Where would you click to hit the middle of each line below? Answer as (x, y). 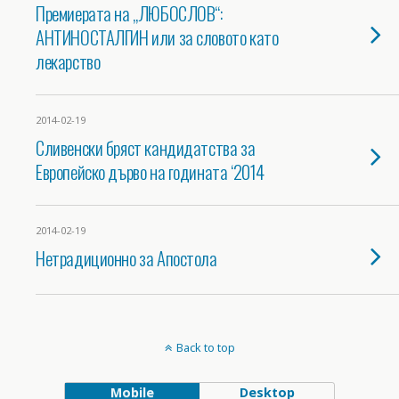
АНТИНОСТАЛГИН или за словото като (157, 37)
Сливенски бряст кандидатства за (146, 147)
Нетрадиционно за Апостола (126, 258)
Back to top (205, 347)
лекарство (68, 61)
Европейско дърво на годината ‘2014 (150, 171)
